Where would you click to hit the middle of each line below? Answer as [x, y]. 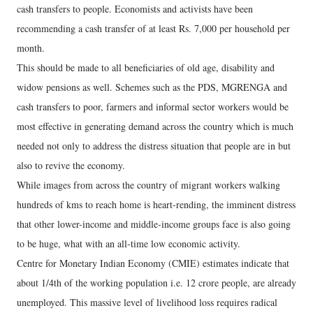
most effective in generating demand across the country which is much [155, 126]
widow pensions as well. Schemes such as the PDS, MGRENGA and [152, 87]
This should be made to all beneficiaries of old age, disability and [146, 68]
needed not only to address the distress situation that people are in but [154, 146]
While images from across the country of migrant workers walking [148, 185]
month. [31, 48]
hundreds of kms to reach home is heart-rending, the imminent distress [156, 205]
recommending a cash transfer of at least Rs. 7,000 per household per [153, 29]
